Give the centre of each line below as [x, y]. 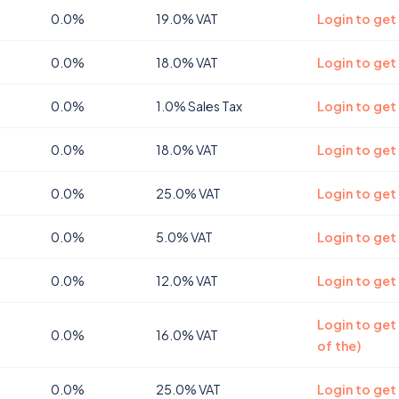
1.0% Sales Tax [199, 106]
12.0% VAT [187, 281]
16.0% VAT [187, 335]
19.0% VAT [187, 19]
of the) [339, 346]
